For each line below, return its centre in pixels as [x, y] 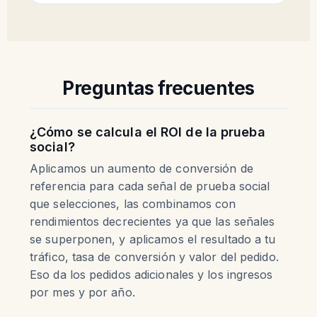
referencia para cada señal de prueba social [150, 186]
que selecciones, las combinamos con [133, 204]
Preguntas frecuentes [158, 88]
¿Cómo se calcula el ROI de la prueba [148, 132]
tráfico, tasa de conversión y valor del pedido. [154, 257]
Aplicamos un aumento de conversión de [142, 168]
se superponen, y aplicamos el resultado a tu [153, 239]
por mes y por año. [82, 292]
